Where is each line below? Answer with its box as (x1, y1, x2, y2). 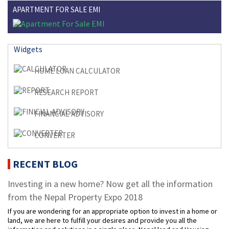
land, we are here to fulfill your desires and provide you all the (8, 215, 197, 225)
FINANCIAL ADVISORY (34, 108, 104, 119)
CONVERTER (34, 130, 75, 140)
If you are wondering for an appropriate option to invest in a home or (8, 206, 217, 216)
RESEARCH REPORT (34, 87, 99, 97)
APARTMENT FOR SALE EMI (13, 4, 100, 14)
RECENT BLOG (13, 157, 78, 170)
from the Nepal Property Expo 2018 (8, 191, 143, 203)
